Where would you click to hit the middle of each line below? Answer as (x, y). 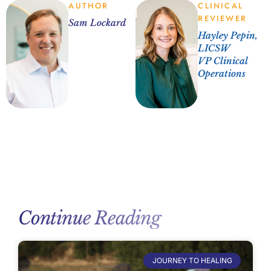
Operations (222, 73)
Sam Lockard (97, 22)
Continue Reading (90, 218)
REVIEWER (222, 18)
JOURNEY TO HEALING (192, 261)
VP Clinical (223, 60)
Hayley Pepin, (228, 35)
